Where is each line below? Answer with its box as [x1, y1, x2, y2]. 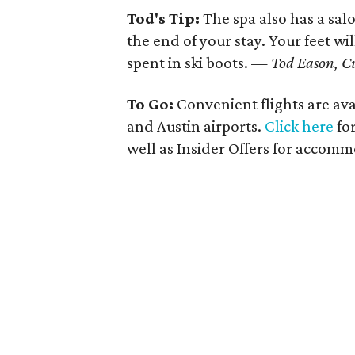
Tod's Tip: [127, 9, 204, 28]
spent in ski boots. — [127, 53, 272, 72]
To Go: [127, 94, 174, 113]
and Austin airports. [127, 116, 265, 136]
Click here [265, 116, 334, 136]
